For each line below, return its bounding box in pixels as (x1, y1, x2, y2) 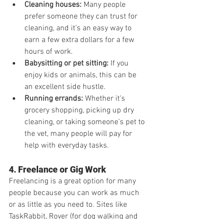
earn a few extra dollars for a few (24, 35, 136, 45)
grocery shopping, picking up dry (24, 105, 136, 115)
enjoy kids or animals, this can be (24, 70, 138, 80)
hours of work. (24, 46, 73, 57)
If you (109, 58, 131, 68)
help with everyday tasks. (24, 140, 109, 151)
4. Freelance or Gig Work (9, 164, 106, 175)
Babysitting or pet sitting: (24, 58, 109, 68)
